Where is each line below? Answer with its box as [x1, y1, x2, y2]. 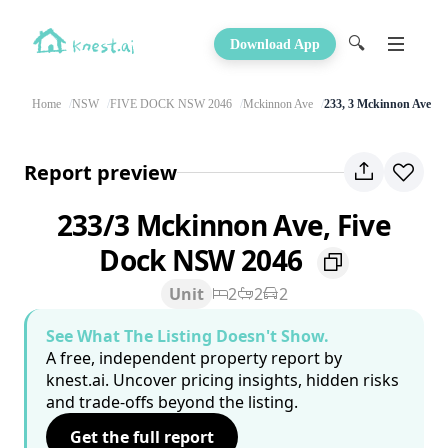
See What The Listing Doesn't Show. [46, 325, 329, 348]
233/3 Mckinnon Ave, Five [56, 206, 392, 244]
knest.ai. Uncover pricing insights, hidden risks [46, 369, 399, 392]
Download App [230, 36, 320, 52]
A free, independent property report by [46, 347, 342, 370]
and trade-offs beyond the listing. [46, 391, 298, 414]
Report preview [24, 158, 177, 186]
